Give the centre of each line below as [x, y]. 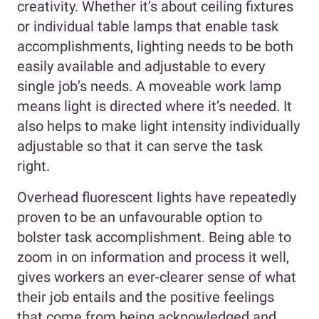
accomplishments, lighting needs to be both [155, 47]
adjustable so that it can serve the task [140, 146]
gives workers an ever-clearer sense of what [157, 277]
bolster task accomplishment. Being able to [154, 237]
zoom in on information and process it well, [153, 257]
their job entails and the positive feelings [146, 297]
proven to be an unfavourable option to [140, 218]
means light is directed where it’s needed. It [155, 106]
